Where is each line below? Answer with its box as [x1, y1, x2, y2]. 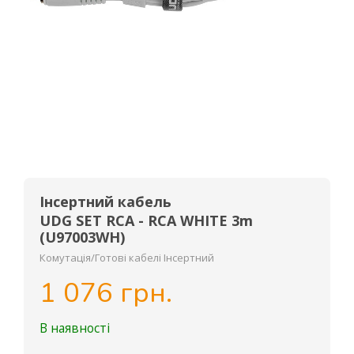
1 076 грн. [40, 274, 172, 312]
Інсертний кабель [40, 192, 171, 212]
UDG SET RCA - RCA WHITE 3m [40, 211, 253, 231]
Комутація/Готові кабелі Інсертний [40, 250, 214, 265]
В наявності [40, 319, 110, 337]
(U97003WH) [40, 228, 125, 247]
